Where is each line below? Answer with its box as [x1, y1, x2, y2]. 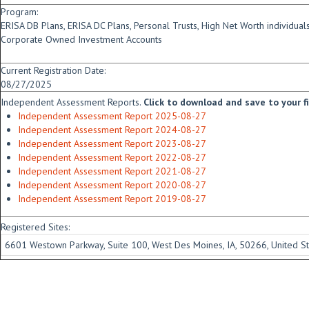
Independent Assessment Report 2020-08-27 [18, 179, 206, 191]
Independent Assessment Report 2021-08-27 [18, 165, 206, 177]
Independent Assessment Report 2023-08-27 [18, 137, 206, 150]
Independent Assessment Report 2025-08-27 [18, 110, 206, 122]
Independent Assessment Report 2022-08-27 [18, 151, 206, 163]
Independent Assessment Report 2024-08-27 [18, 123, 206, 136]
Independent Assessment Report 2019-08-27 [18, 192, 206, 205]
